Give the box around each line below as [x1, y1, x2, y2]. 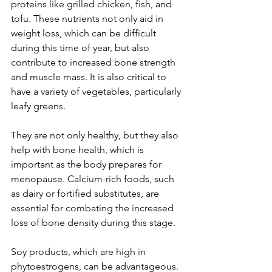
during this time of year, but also [11, 41, 152, 53]
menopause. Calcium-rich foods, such [11, 172, 177, 185]
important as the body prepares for [11, 158, 164, 170]
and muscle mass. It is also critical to [11, 70, 169, 83]
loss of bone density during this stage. [11, 216, 175, 228]
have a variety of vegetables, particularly [11, 85, 183, 97]
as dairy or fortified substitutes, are [11, 187, 161, 199]
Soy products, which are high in [11, 245, 148, 257]
